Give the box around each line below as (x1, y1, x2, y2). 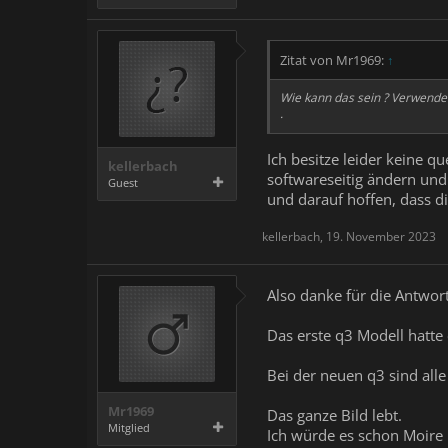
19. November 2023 (326, 227, 436, 245)
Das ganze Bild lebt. (267, 404, 402, 425)
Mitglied (108, 419, 150, 435)
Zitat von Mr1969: (280, 51, 387, 69)
